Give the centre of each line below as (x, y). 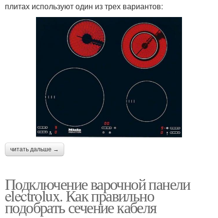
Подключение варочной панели (98, 184)
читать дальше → (35, 150)
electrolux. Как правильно (79, 196)
